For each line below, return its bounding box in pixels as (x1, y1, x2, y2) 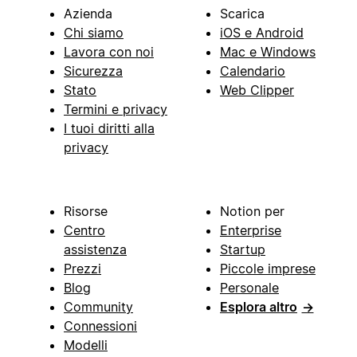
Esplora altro (220, 299, 297, 316)
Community (64, 299, 133, 316)
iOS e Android (220, 25, 304, 41)
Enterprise (220, 222, 281, 239)
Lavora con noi (64, 44, 154, 61)
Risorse (64, 203, 108, 220)
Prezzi (64, 261, 101, 277)
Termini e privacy (64, 101, 167, 118)
